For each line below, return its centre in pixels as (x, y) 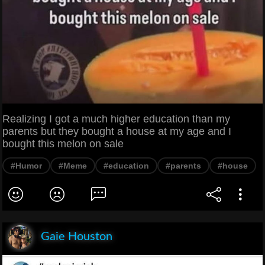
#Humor (26, 165)
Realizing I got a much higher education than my (116, 119)
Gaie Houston (77, 236)
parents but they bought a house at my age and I (117, 131)
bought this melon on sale (63, 143)
